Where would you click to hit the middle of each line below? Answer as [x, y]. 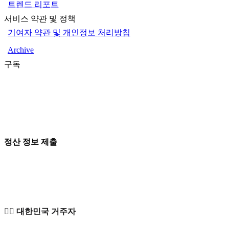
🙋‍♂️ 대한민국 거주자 [40, 211]
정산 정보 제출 [31, 142]
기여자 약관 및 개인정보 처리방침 [69, 32]
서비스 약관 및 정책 [40, 19]
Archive [21, 50]
